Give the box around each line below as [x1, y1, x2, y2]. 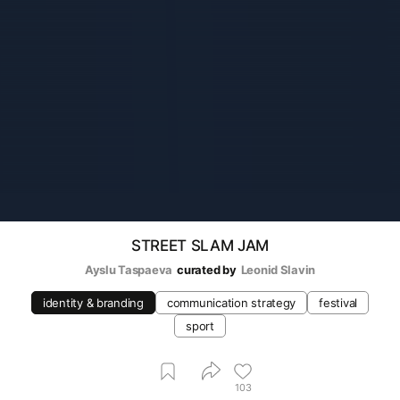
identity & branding [42, 296, 144, 311]
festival [319, 296, 358, 311]
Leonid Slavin [240, 262, 316, 278]
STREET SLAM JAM [131, 237, 269, 255]
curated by [177, 262, 237, 278]
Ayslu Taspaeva [84, 262, 173, 278]
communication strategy [166, 296, 296, 311]
